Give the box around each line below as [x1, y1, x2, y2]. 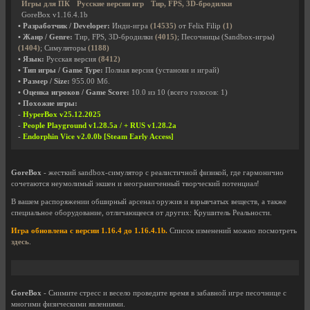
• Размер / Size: [18, 77, 70, 86]
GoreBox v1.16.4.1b [21, 11, 88, 19]
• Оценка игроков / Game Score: [18, 89, 129, 97]
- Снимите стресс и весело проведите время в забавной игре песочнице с [42, 289, 286, 298]
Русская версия [44, 55, 98, 64]
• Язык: [18, 55, 44, 64]
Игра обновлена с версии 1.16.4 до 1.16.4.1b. [11, 227, 167, 235]
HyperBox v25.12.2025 [23, 111, 101, 119]
